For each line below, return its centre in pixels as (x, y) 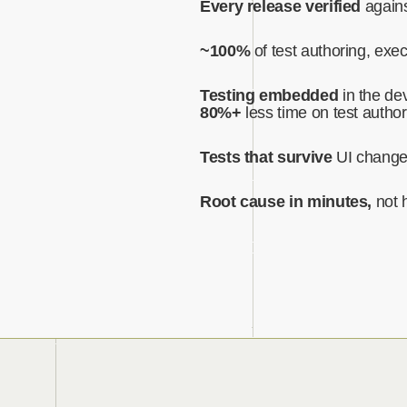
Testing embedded (269, 96)
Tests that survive (266, 158)
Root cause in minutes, (286, 202)
